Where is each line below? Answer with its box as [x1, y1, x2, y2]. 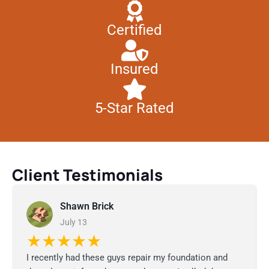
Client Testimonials [12, 164, 163, 186]
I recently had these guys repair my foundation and [26, 252, 228, 263]
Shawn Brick [60, 201, 113, 212]
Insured [110, 61, 159, 77]
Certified [107, 22, 162, 38]
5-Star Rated [95, 100, 174, 116]
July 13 [60, 217, 87, 227]
